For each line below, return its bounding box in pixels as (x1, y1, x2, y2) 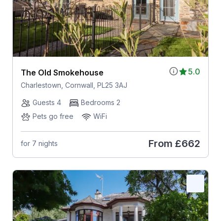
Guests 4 (32, 98, 61, 107)
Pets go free (32, 111, 74, 120)
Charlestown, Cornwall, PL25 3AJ (20, 80, 127, 89)
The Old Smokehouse (20, 67, 104, 77)
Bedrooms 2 (80, 98, 120, 107)
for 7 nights (20, 139, 58, 148)
